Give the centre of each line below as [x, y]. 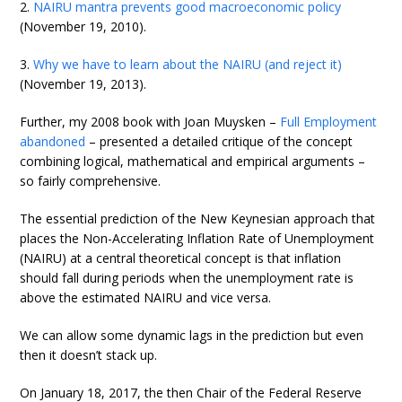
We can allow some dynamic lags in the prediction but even [192, 336]
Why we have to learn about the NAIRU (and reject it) [188, 65]
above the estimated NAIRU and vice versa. [146, 298]
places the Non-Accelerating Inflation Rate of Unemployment [197, 239]
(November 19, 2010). [83, 27]
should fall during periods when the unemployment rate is [187, 278]
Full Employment [329, 122]
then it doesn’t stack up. [89, 355]
